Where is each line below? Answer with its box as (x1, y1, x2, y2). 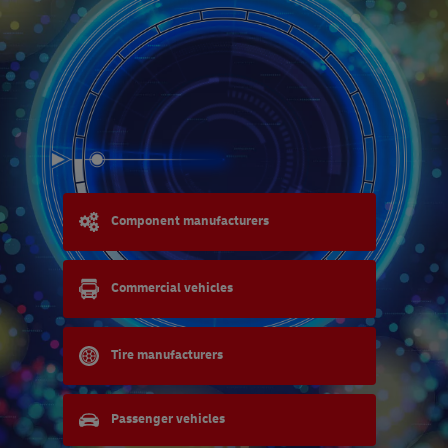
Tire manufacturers (110, 347, 223, 364)
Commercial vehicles (110, 280, 233, 297)
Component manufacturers (110, 213, 269, 230)
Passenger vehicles (110, 411, 225, 428)
